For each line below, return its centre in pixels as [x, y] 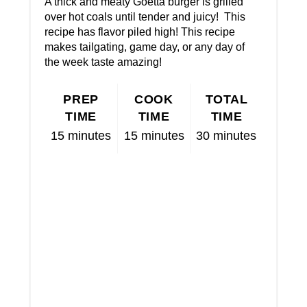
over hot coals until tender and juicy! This [145, 17]
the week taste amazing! [103, 62]
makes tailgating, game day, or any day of [145, 47]
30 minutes [226, 136]
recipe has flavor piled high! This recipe [140, 32]
